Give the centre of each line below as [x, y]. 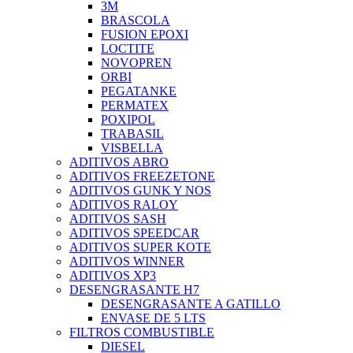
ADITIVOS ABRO [119, 162]
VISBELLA [132, 148]
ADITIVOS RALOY [124, 205]
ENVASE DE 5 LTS [153, 318]
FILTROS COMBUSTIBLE [142, 333]
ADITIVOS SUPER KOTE [140, 247]
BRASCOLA [136, 20]
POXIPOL [128, 120]
